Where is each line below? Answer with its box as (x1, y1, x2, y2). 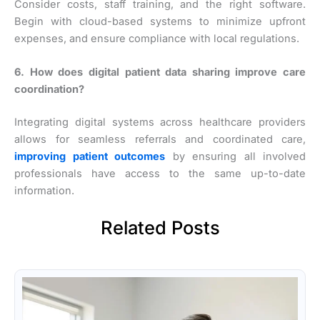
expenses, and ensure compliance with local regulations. (14, 31, 299, 45)
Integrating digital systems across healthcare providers (14, 115, 306, 129)
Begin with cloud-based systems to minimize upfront (14, 14, 306, 28)
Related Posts (100, 216, 220, 239)
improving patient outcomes (14, 149, 165, 163)
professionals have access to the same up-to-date (14, 166, 306, 180)
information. (14, 184, 74, 197)
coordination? (14, 83, 84, 96)
